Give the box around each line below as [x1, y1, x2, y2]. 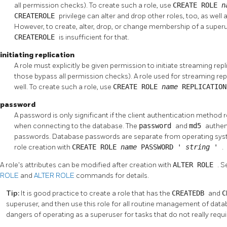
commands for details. [76, 171, 149, 180]
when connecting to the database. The [14, 121, 139, 130]
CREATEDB [171, 188, 208, 197]
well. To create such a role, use [14, 82, 113, 91]
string [185, 142, 214, 151]
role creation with [14, 142, 72, 152]
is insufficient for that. [59, 32, 129, 42]
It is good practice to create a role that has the [20, 188, 172, 198]
